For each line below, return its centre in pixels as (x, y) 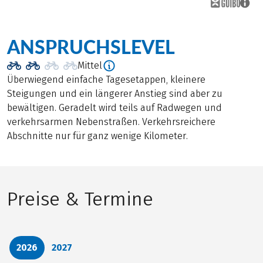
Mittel (90, 66)
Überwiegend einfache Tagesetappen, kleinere (106, 80)
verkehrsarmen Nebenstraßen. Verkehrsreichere (111, 122)
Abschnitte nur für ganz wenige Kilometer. (97, 136)
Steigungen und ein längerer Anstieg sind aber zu (115, 94)
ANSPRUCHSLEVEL (91, 47)
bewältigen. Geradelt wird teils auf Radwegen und (114, 108)
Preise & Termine (80, 200)
